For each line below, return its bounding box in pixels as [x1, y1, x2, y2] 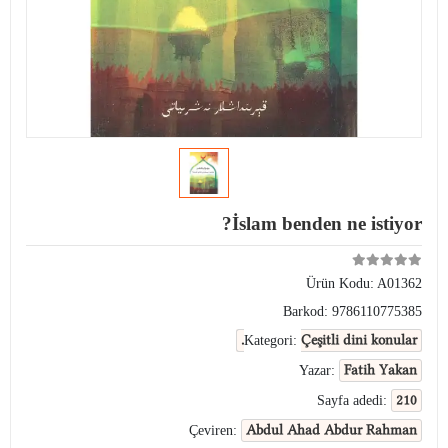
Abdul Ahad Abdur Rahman [246, 421, 417, 439]
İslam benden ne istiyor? [232, 213, 422, 234]
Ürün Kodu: [306, 276, 377, 291]
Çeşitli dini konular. [301, 331, 417, 349]
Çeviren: [189, 423, 241, 438]
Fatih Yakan [344, 361, 417, 379]
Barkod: [283, 304, 332, 319]
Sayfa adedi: [317, 393, 391, 408]
